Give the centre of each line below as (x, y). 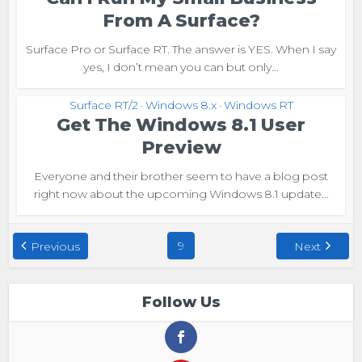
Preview (181, 147)
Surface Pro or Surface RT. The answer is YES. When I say (181, 49)
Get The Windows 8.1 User (181, 124)
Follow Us (181, 302)
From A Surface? (181, 20)
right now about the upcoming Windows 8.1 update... (181, 194)
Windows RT (258, 105)
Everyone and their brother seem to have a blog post (181, 176)
